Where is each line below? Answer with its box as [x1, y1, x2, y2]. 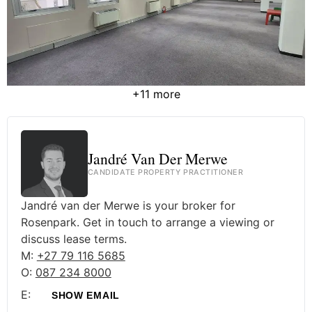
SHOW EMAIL [51, 289, 120, 301]
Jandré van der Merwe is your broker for [20, 198, 235, 212]
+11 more [132, 87, 180, 102]
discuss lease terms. [20, 231, 127, 246]
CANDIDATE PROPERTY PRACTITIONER [87, 167, 244, 177]
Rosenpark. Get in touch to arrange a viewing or [20, 214, 274, 229]
